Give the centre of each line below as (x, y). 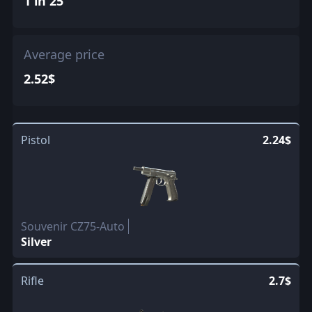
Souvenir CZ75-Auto (72, 226)
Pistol (35, 140)
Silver (36, 241)
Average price (64, 54)
